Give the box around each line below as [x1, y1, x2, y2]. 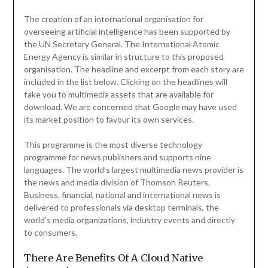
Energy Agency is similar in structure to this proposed [23, 51, 224, 62]
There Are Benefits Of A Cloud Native [23, 252, 203, 264]
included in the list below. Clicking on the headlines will [23, 77, 227, 87]
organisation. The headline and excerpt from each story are [23, 64, 244, 75]
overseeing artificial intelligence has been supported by [23, 26, 230, 37]
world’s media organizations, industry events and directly [23, 215, 235, 226]
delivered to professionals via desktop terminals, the [23, 202, 219, 213]
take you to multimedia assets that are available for [23, 89, 214, 100]
